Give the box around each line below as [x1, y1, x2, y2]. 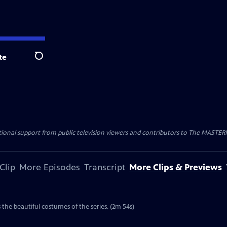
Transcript [84, 162, 125, 173]
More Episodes [19, 162, 80, 173]
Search [34, 56, 59, 66]
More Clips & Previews [129, 162, 222, 173]
